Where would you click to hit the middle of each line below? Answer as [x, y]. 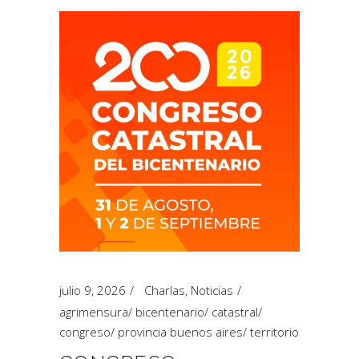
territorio [274, 332]
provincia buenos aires [180, 332]
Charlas [165, 290]
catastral [235, 312]
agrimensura [94, 312]
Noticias [212, 290]
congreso [85, 332]
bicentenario [170, 312]
